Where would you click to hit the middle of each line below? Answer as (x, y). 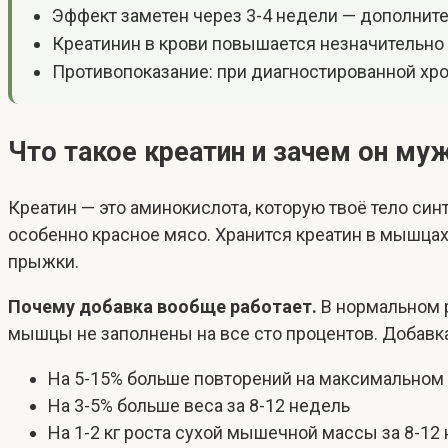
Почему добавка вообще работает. (162, 307)
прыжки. (43, 262)
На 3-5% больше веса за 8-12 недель (199, 406)
